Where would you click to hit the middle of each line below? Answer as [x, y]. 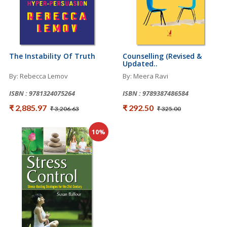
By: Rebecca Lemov [39, 76]
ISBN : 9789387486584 [156, 93]
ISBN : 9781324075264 [42, 93]
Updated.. [140, 63]
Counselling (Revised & [162, 56]
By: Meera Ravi [145, 76]
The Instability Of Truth [52, 56]
